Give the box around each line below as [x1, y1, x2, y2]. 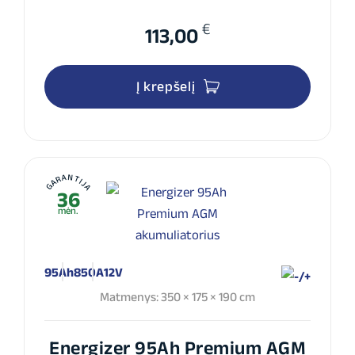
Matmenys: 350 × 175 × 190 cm [100, 289, 255, 303]
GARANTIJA [43, 171, 94, 192]
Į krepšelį [136, 78, 196, 94]
